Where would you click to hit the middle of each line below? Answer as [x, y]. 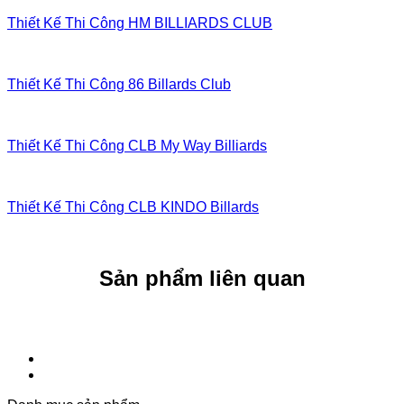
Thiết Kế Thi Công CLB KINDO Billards [133, 207]
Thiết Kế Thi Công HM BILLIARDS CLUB [140, 23]
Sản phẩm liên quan [202, 279]
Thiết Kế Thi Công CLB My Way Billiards [137, 146]
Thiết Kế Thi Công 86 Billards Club [119, 85]
